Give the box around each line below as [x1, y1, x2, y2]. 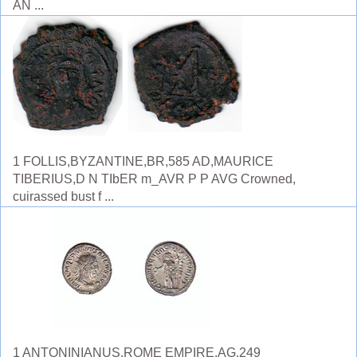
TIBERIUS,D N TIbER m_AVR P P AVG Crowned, [13, 172, 296, 186]
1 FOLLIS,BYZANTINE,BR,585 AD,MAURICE [13, 155, 273, 168]
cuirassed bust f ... [13, 190, 114, 203]
